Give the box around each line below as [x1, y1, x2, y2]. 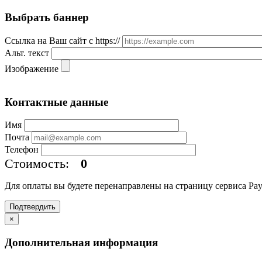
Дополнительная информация [5, 236, 158, 249]
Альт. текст [5, 47, 49, 58]
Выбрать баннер [5, 11, 89, 24]
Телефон [5, 144, 39, 155]
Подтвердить [9, 202, 56, 212]
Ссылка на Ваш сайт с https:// [5, 35, 120, 46]
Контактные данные [5, 95, 108, 108]
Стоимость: [5, 156, 69, 171]
